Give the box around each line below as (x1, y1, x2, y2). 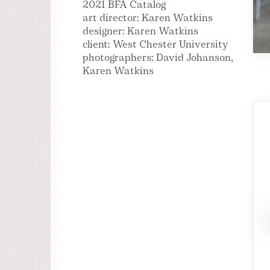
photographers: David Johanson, (82, 51, 233, 63)
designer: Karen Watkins (82, 25, 198, 37)
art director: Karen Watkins (82, 11, 213, 24)
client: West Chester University (82, 38, 228, 50)
